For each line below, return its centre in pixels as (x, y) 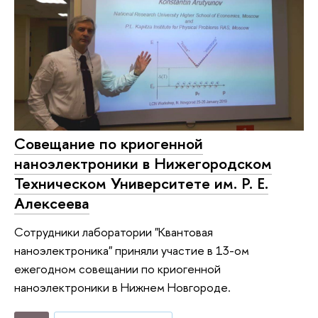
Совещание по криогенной (109, 144)
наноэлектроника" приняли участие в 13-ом (132, 250)
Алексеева (52, 203)
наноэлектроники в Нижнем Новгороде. (122, 287)
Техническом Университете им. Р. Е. (141, 183)
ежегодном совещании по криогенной (117, 268)
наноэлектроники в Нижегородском (143, 164)
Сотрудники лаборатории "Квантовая (114, 231)
